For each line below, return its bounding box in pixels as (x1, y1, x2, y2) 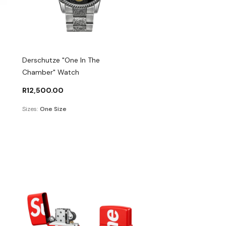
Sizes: (22, 105, 38, 114)
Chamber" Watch (22, 68, 80, 77)
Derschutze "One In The (22, 55, 100, 65)
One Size (40, 105, 67, 114)
